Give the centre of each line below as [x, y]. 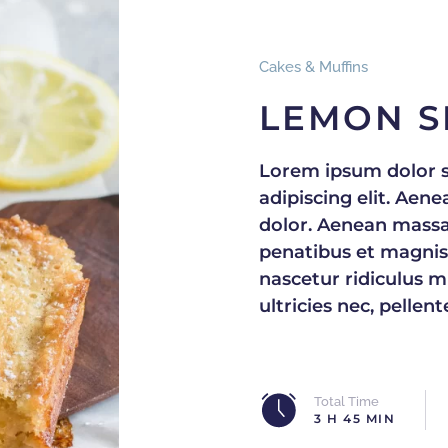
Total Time [346, 402]
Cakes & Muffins [313, 67]
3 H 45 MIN [354, 419]
